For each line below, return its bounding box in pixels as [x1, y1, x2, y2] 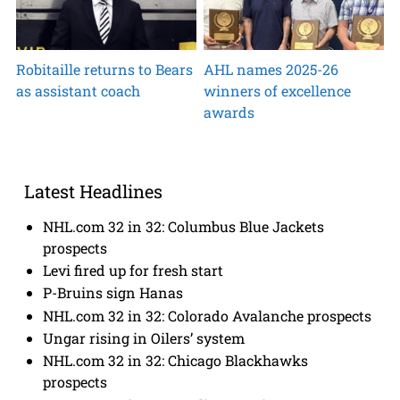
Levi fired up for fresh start [43, 261, 224, 280]
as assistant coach [15, 81, 140, 101]
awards [204, 103, 255, 122]
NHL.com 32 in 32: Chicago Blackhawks [43, 351, 309, 371]
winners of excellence [204, 81, 352, 101]
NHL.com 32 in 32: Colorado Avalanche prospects [43, 305, 372, 325]
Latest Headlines [23, 179, 162, 203]
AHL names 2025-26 [204, 60, 339, 79]
